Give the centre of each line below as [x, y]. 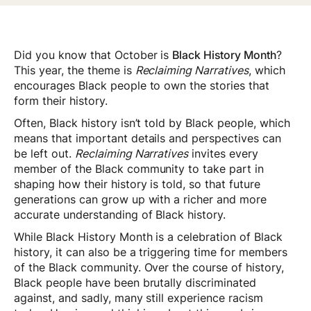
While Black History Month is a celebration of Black [148, 237]
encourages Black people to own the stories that [142, 86]
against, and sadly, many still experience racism [139, 298]
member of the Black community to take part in [139, 169]
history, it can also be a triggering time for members [151, 252]
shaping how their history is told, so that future [137, 184]
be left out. [44, 154]
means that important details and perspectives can [148, 138]
